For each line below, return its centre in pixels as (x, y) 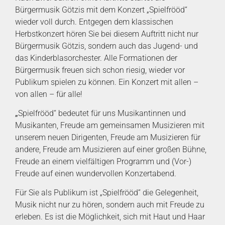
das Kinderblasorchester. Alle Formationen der (96, 58)
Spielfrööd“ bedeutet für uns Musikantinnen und (102, 114)
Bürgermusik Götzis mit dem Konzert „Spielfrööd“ (101, 10)
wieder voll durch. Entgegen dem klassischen (94, 22)
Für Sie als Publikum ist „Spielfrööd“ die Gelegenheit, (107, 193)
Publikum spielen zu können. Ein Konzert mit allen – (107, 82)
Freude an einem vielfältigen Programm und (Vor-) (103, 162)
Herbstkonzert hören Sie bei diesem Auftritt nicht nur (107, 34)
